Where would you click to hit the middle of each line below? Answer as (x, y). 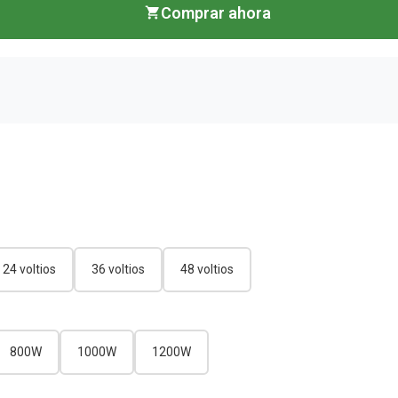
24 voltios (29, 269)
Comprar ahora (215, 12)
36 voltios (118, 269)
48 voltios (207, 269)
